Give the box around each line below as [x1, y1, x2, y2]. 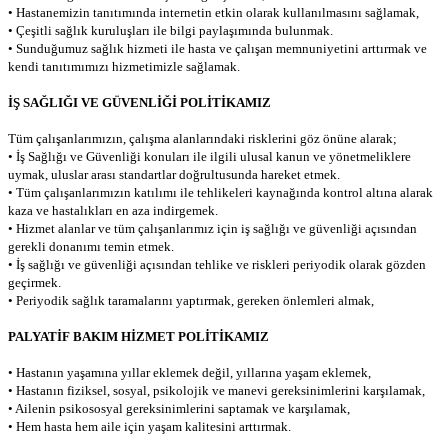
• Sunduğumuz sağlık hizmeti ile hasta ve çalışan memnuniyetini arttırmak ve [8, 41, 427, 57]
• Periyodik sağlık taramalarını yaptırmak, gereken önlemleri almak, [8, 293, 374, 309]
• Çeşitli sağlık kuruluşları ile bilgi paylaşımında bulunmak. [8, 23, 333, 39]
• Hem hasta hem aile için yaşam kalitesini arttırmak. [8, 419, 291, 435]
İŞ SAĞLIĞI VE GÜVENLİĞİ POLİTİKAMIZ [8, 95, 271, 111]
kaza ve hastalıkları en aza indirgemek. [8, 203, 218, 219]
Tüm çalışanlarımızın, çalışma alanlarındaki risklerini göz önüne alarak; [8, 131, 397, 147]
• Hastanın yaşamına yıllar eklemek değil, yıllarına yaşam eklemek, [8, 365, 374, 381]
